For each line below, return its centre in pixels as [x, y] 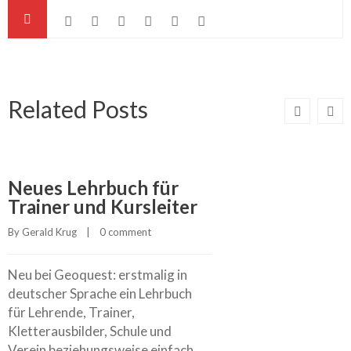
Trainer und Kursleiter [103, 206]
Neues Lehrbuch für [93, 187]
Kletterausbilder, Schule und [90, 331]
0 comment [125, 232]
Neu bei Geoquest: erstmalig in [98, 274]
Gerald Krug [49, 232]
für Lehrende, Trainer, [71, 312]
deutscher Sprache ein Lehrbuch [100, 293]
